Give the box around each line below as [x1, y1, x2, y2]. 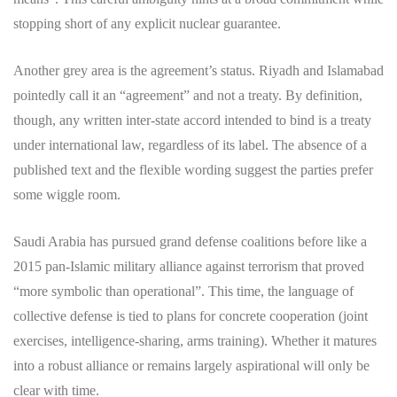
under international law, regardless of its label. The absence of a [13, 136, 367, 152]
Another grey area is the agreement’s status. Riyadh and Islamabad [13, 62, 384, 78]
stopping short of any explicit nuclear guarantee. [13, 15, 281, 31]
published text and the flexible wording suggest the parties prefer [13, 161, 373, 177]
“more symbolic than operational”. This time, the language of [13, 283, 354, 299]
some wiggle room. [13, 186, 121, 202]
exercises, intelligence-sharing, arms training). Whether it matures [13, 332, 377, 348]
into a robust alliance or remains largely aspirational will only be [13, 357, 370, 373]
